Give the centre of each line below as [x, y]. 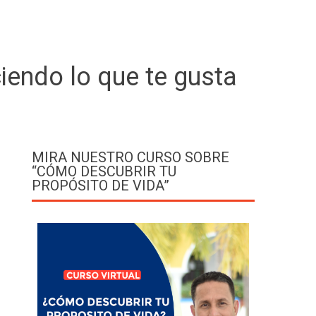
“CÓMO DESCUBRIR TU [104, 171]
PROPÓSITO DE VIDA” [101, 185]
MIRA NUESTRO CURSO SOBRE [131, 157]
